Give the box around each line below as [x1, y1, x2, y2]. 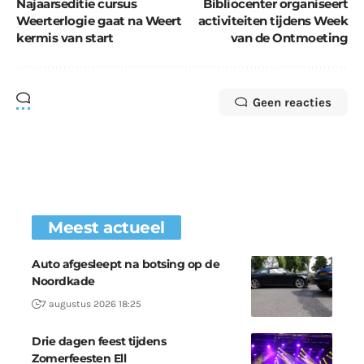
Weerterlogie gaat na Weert [16, 13, 181, 29]
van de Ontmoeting [230, 30, 348, 46]
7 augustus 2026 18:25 [41, 298, 141, 310]
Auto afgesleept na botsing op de [32, 257, 219, 272]
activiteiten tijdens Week [197, 13, 348, 29]
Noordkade [32, 274, 95, 289]
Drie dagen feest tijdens [32, 334, 166, 349]
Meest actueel [48, 218, 165, 238]
